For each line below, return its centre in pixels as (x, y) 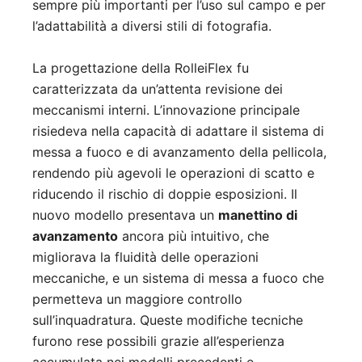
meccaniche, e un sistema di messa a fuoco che (178, 278)
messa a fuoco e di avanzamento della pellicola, (179, 152)
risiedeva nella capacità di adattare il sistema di (178, 131)
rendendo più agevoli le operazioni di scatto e (173, 173)
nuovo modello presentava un (125, 215)
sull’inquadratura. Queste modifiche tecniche (168, 320)
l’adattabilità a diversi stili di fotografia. (152, 26)
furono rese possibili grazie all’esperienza (158, 341)
